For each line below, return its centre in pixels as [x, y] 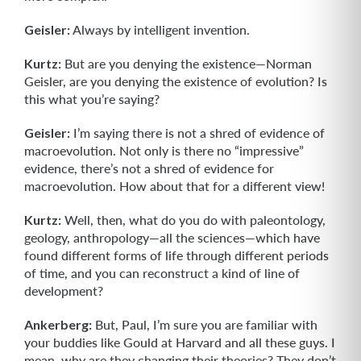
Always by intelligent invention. [160, 29]
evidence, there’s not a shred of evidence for [149, 168]
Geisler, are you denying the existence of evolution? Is [176, 81]
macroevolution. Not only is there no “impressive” [164, 150]
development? [64, 290]
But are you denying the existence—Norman [187, 63]
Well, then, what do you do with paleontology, [193, 220]
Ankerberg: [58, 324]
